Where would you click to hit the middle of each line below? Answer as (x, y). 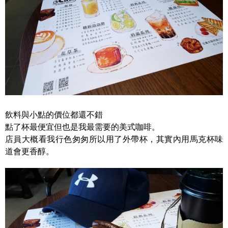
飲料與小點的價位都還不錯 (54, 115)
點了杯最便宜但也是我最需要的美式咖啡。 (82, 127)
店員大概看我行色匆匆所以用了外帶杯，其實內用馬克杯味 (114, 139)
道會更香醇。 (30, 151)
